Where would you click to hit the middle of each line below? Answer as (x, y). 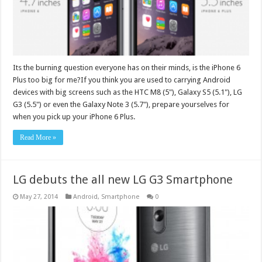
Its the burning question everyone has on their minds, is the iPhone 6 (127, 68)
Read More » (38, 138)
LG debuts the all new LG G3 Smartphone (123, 180)
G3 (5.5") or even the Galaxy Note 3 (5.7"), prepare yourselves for (121, 105)
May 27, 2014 (39, 197)
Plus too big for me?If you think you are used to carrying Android (122, 80)
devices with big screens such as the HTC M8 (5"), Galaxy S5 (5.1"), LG (128, 92)
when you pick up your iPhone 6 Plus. (74, 117)
